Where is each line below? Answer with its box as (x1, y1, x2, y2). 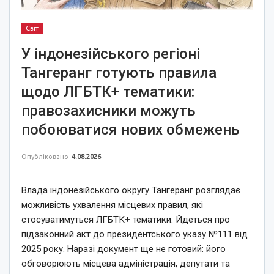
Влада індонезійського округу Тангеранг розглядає (21, 185, 240, 196)
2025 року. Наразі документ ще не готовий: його (21, 243, 226, 255)
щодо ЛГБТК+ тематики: (21, 83, 194, 101)
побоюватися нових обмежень (21, 121, 240, 139)
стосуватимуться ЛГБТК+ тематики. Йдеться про (21, 214, 230, 226)
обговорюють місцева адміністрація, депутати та (21, 258, 230, 270)
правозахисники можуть (21, 102, 196, 120)
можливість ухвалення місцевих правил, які (21, 199, 203, 211)
